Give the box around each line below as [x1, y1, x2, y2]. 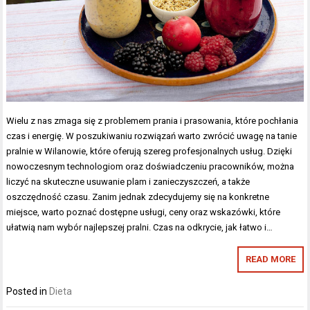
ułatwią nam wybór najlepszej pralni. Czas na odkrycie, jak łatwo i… [6, 221, 273, 232]
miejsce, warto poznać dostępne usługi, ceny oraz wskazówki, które [6, 206, 281, 217]
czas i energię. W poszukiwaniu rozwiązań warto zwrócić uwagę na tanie [6, 130, 298, 141]
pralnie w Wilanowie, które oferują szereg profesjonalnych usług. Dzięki [6, 145, 293, 156]
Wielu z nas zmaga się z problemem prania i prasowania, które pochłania [6, 115, 299, 126]
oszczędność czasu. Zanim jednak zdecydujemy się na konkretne [6, 191, 270, 202]
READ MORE [245, 253, 295, 264]
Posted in [6, 285, 50, 297]
